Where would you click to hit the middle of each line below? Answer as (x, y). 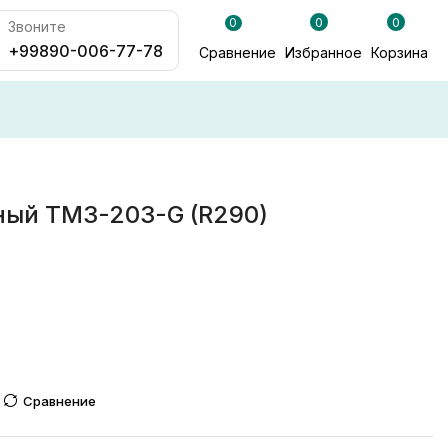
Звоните (37, 26)
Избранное (323, 53)
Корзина (400, 53)
